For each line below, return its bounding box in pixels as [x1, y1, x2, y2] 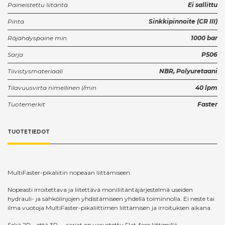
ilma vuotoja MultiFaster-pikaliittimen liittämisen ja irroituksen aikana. [8, 203, 212, 211]
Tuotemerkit [8, 100, 45, 108]
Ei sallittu [188, 1, 217, 9]
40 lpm [195, 84, 217, 92]
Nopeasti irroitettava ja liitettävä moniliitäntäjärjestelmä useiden [8, 185, 193, 193]
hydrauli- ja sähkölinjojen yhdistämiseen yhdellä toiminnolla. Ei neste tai [8, 194, 214, 202]
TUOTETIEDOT [8, 129, 50, 136]
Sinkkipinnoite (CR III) [149, 18, 217, 26]
